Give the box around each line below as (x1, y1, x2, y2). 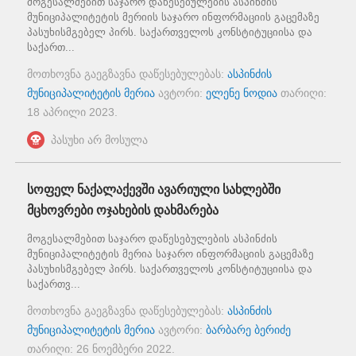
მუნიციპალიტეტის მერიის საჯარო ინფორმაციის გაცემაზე (27, 10, 319, 23)
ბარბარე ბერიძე (206, 323, 291, 336)
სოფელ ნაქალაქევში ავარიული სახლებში (27, 182, 281, 196)
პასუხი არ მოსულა (51, 133, 148, 146)
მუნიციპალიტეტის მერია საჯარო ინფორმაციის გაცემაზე (27, 247, 314, 260)
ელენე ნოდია (206, 86, 277, 99)
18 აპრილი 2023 (27, 105, 114, 118)
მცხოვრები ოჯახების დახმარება (27, 203, 219, 217)
